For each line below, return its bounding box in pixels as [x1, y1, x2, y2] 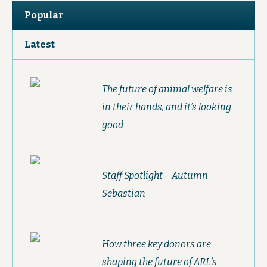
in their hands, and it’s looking [102, 101, 232, 113]
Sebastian [102, 188, 146, 200]
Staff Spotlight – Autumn [102, 170, 209, 182]
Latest [24, 39, 55, 51]
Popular [24, 10, 64, 21]
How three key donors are [102, 238, 212, 250]
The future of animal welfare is [102, 83, 233, 95]
